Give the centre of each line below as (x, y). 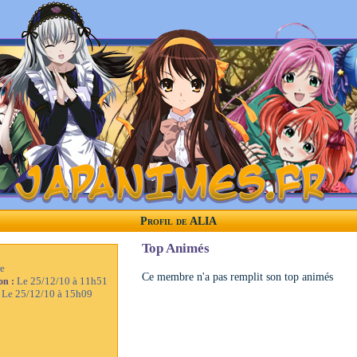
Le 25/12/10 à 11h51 (62, 281)
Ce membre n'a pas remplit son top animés (237, 277)
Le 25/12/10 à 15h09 (47, 294)
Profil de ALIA (178, 221)
